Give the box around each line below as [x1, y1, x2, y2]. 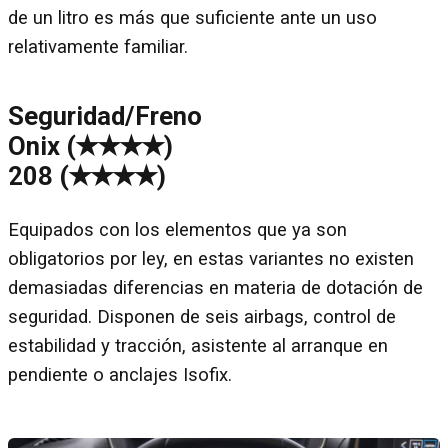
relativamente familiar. [8, 36, 188, 59]
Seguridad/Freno [8, 100, 202, 131]
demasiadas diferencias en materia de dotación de [8, 277, 423, 300]
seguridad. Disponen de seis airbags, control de [8, 306, 396, 329]
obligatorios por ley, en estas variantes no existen [8, 248, 414, 271]
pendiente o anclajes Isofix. [8, 364, 232, 387]
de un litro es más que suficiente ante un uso [8, 7, 377, 30]
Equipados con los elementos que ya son [8, 219, 347, 242]
